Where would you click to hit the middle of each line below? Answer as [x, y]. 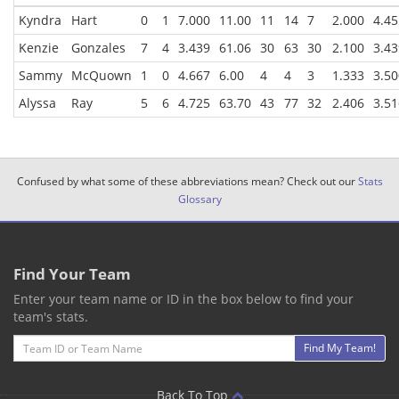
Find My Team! [340, 348]
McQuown [102, 76]
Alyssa [37, 103]
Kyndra [40, 20]
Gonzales [98, 48]
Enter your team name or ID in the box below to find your [183, 299]
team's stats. [51, 317]
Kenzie [39, 48]
